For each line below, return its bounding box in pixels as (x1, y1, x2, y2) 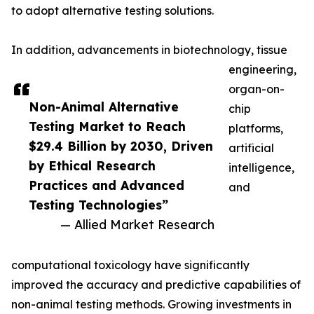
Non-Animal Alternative (29, 99, 179, 115)
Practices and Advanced (29, 177, 184, 193)
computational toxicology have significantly (11, 258, 250, 273)
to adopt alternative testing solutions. (11, 4, 214, 18)
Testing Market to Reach (29, 118, 186, 135)
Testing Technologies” (29, 197, 168, 213)
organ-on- (228, 82, 285, 97)
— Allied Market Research (60, 217, 214, 233)
